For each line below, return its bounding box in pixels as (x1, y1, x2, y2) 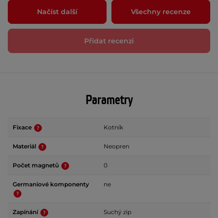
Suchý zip (104, 208, 131, 216)
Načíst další (37, 7, 77, 16)
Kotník (104, 124, 123, 131)
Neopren (104, 143, 129, 150)
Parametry (85, 92, 133, 109)
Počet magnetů (13, 162, 60, 169)
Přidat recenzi (84, 36, 134, 45)
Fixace (13, 124, 33, 131)
